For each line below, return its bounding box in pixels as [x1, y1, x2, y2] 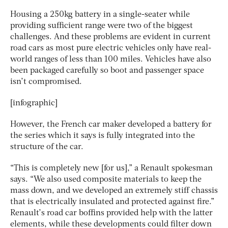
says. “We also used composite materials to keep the [10, 175, 202, 184]
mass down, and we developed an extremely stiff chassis [10, 186, 218, 195]
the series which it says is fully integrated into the [10, 131, 195, 140]
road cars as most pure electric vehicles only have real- [10, 44, 211, 52]
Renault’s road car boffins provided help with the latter [10, 209, 213, 217]
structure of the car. [10, 142, 83, 151]
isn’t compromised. [10, 77, 82, 86]
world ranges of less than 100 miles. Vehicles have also [10, 55, 211, 64]
